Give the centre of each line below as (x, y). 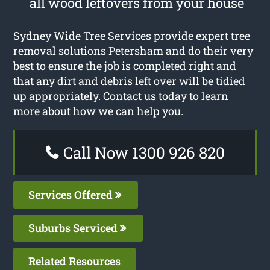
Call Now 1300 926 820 (142, 152)
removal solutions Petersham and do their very (133, 50)
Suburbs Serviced (74, 228)
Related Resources (75, 261)
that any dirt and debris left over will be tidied (130, 80)
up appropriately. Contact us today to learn (121, 96)
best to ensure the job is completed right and (125, 65)
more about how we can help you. (99, 111)
